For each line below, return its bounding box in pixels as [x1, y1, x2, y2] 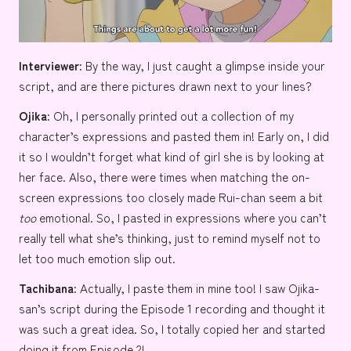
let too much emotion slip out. [19, 248, 175, 266]
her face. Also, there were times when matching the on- [19, 167, 310, 185]
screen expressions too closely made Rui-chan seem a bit [19, 187, 323, 205]
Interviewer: [19, 56, 82, 74]
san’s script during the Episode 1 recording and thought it [19, 299, 325, 317]
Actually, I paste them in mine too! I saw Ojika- [77, 278, 320, 296]
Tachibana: [19, 278, 77, 296]
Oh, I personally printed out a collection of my [50, 106, 294, 124]
